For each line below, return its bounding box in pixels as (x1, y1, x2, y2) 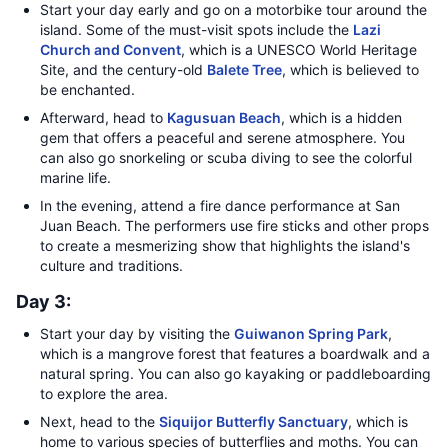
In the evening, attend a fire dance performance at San (40, 197, 400, 214)
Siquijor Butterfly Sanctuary (159, 413, 348, 430)
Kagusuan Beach (167, 109, 281, 126)
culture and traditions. (40, 257, 183, 274)
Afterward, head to (40, 109, 167, 126)
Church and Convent (40, 41, 181, 58)
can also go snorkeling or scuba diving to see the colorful (40, 149, 412, 166)
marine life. (40, 169, 111, 186)
